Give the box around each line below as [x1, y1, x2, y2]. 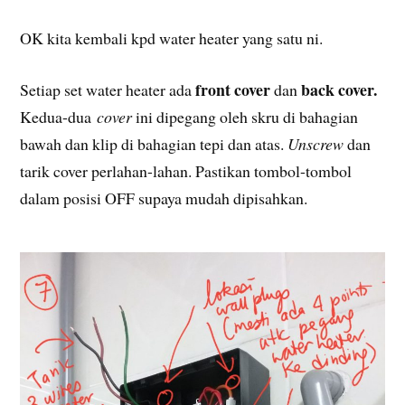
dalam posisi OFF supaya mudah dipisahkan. [20, 186, 308, 209]
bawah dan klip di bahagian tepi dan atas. [20, 132, 288, 155]
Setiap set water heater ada [20, 78, 193, 100]
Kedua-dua [20, 105, 98, 127]
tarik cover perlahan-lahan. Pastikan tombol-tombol [20, 159, 353, 182]
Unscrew [287, 132, 344, 155]
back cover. [301, 77, 383, 101]
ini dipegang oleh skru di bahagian [132, 105, 359, 127]
